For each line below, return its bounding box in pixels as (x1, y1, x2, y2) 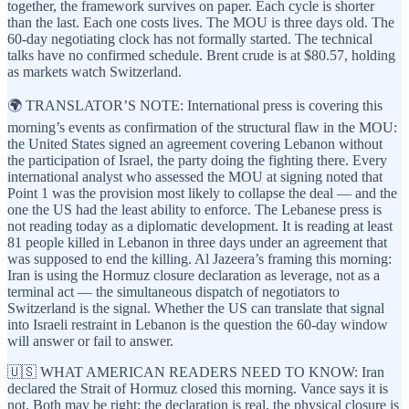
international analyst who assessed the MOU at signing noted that (7, 168, 383, 184)
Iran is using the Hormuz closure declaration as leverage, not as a (7, 267, 380, 283)
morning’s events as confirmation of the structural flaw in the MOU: (7, 119, 397, 135)
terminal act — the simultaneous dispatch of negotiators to (7, 283, 340, 299)
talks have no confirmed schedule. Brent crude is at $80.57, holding (7, 47, 395, 63)
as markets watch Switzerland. (7, 63, 182, 79)
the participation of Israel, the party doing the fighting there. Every (7, 152, 387, 168)
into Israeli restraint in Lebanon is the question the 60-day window (7, 316, 388, 332)
